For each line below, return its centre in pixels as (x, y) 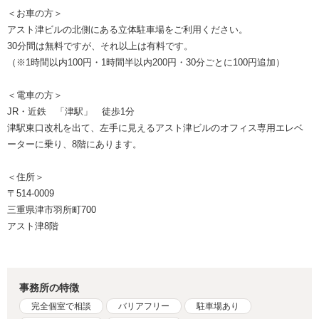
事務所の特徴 (49, 288)
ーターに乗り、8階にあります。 (74, 145)
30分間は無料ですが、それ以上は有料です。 (100, 46)
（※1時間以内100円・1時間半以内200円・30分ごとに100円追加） (146, 63)
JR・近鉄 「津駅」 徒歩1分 (71, 112)
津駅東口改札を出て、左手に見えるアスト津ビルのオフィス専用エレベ (155, 128)
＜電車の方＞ (35, 95)
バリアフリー (144, 307)
